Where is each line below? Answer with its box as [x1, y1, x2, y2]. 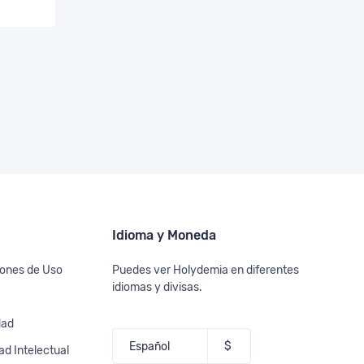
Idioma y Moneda [111, 227, 216, 243]
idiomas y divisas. [111, 280, 202, 294]
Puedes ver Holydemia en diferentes [111, 263, 299, 277]
